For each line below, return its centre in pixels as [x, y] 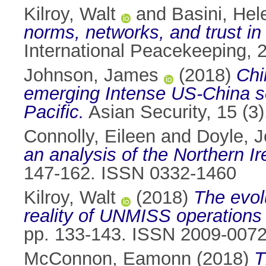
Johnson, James [91, 75]
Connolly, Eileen [90, 137]
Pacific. [54, 112]
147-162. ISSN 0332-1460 [130, 173]
